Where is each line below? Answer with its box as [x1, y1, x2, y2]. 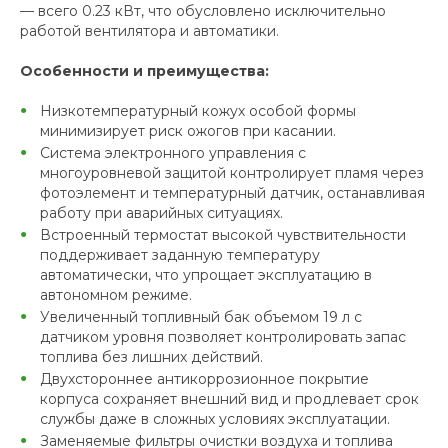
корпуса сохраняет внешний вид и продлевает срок [40, 389, 419, 408]
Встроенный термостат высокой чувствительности [40, 225, 406, 244]
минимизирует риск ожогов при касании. [40, 121, 336, 140]
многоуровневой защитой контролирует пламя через [40, 163, 424, 182]
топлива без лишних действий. [40, 347, 263, 366]
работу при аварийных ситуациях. [40, 203, 283, 222]
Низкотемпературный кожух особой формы [40, 101, 356, 120]
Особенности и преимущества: [20, 61, 269, 80]
